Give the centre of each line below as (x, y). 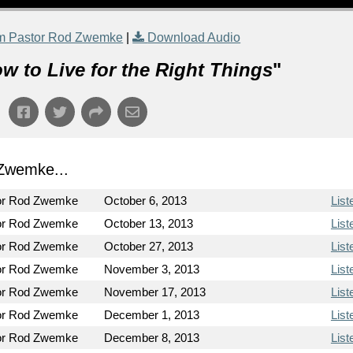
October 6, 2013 (146, 201)
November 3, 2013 (152, 269)
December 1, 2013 (152, 315)
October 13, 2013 (149, 223)
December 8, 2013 (152, 338)
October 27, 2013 (149, 246)
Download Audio (194, 37)
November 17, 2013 (155, 292)
